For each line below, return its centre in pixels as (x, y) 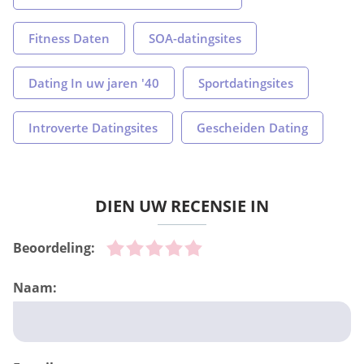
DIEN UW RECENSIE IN (182, 206)
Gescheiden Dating (252, 128)
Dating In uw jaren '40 (94, 83)
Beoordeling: (54, 248)
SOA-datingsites (195, 39)
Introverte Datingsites (93, 128)
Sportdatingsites (246, 83)
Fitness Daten (69, 39)
